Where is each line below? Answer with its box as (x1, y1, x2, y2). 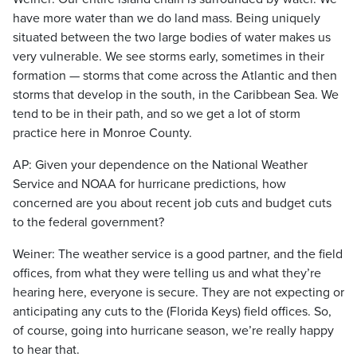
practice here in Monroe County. (13, 125, 192, 141)
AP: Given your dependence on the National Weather (13, 157, 308, 173)
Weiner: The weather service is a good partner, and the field (13, 246, 343, 262)
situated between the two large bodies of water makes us (13, 29, 331, 45)
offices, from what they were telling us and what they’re (13, 265, 321, 281)
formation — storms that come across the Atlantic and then (13, 68, 337, 84)
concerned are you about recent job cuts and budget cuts (13, 195, 331, 211)
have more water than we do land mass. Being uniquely (13, 10, 320, 26)
